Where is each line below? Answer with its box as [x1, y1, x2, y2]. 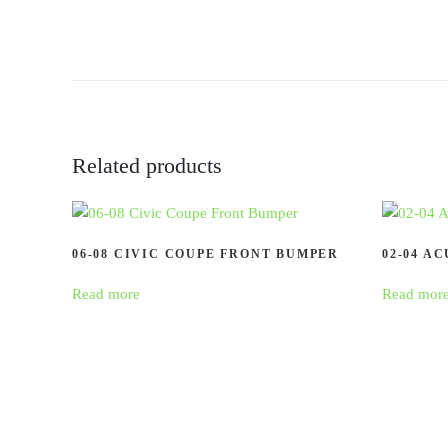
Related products [72, 152, 222, 178]
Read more [72, 285, 140, 302]
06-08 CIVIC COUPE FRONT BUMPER [72, 246, 339, 261]
